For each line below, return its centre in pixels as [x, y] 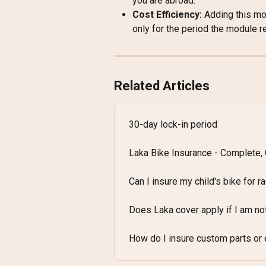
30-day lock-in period [173, 125]
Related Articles [162, 86]
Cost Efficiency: [167, 15]
